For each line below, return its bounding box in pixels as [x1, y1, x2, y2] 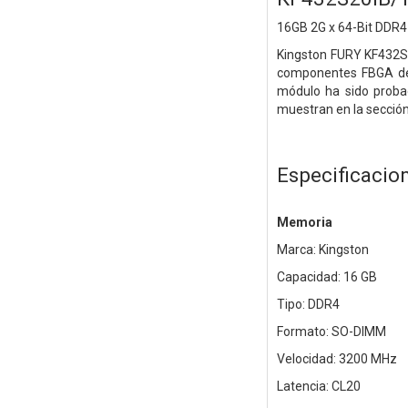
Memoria [276, 215, 332, 230]
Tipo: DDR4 [276, 297, 340, 312]
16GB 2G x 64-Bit [276, 20, 375, 36]
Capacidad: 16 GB [276, 270, 377, 285]
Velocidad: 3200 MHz [276, 352, 397, 367]
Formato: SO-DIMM [276, 324, 386, 340]
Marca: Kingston [276, 242, 369, 258]
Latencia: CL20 [276, 379, 361, 394]
